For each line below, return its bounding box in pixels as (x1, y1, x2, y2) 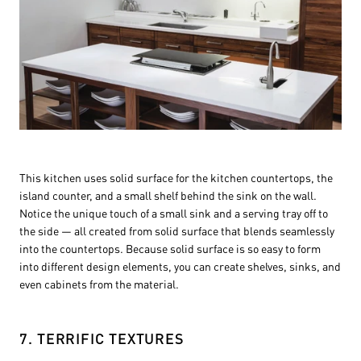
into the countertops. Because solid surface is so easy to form (19, 241, 321, 256)
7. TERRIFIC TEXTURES (19, 329, 185, 348)
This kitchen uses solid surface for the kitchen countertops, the (19, 170, 333, 185)
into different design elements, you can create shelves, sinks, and (19, 259, 341, 274)
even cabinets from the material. (19, 276, 179, 292)
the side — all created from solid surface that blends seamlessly (19, 223, 334, 239)
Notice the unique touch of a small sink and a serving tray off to (19, 205, 328, 221)
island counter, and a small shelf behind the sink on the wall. (19, 188, 317, 203)
